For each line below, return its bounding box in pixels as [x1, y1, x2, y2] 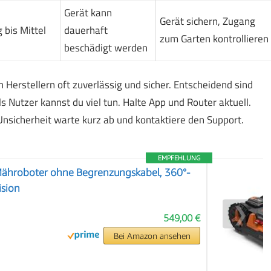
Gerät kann [64, 4, 112, 21]
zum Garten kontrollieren [159, 30, 269, 47]
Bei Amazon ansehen [113, 230, 191, 241]
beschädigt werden [64, 39, 148, 56]
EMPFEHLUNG [158, 154, 201, 162]
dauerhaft [64, 22, 108, 38]
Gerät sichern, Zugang [159, 13, 255, 29]
